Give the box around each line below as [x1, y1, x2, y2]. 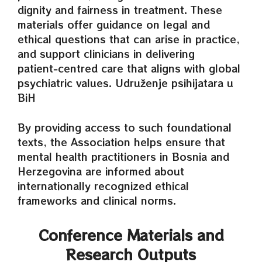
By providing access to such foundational [18, 119, 232, 135]
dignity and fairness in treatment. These [18, 2, 222, 17]
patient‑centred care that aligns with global [18, 61, 240, 75]
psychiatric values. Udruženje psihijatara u [18, 75, 233, 90]
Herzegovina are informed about [18, 163, 184, 178]
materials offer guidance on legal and [18, 17, 210, 32]
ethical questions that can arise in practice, [18, 32, 240, 46]
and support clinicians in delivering [18, 46, 195, 61]
